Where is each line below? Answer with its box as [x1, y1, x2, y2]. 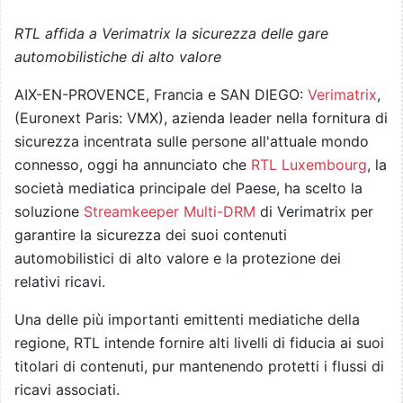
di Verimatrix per [255, 202, 373, 221]
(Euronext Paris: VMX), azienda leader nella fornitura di [14, 109, 388, 128]
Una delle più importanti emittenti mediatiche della [14, 310, 360, 329]
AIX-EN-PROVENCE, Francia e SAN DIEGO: [14, 85, 308, 104]
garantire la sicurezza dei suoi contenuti [14, 226, 287, 245]
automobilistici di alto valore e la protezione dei [14, 249, 341, 268]
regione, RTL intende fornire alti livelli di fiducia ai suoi [14, 334, 384, 353]
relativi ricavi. [14, 273, 105, 291]
